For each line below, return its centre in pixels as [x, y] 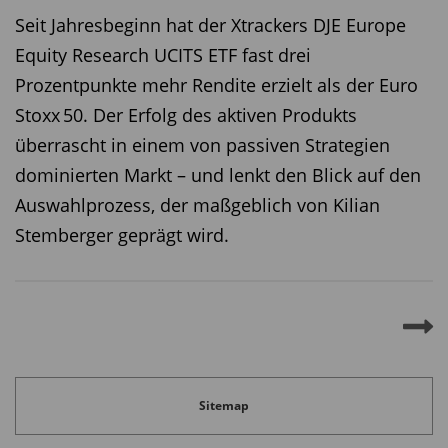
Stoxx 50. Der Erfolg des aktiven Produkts [186, 115]
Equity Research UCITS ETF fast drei [163, 55]
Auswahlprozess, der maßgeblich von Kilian [197, 205]
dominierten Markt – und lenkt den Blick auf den [218, 175]
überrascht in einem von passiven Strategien [202, 145]
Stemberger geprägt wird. [122, 235]
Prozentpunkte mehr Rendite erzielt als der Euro [216, 85]
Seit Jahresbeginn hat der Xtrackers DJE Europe [210, 25]
